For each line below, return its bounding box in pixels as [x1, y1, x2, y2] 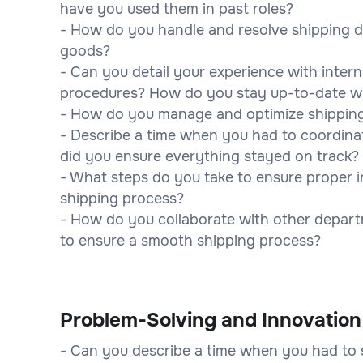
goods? [60, 41, 110, 60]
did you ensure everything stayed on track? [60, 147, 359, 165]
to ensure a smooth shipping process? [60, 231, 321, 250]
